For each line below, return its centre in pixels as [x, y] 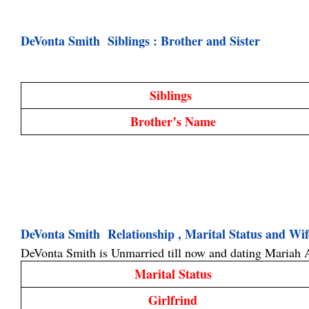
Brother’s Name [173, 122]
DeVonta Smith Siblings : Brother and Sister [140, 41]
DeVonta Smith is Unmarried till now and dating [143, 253]
